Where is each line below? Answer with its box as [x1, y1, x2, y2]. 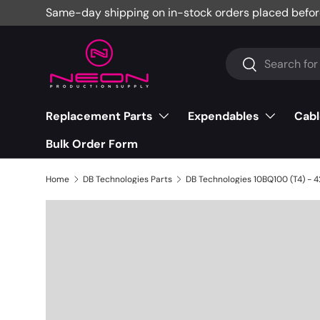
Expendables [188, 109, 259, 124]
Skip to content [65, 20, 141, 33]
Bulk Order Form [46, 136, 138, 151]
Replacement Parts [46, 109, 153, 124]
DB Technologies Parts [82, 174, 172, 185]
